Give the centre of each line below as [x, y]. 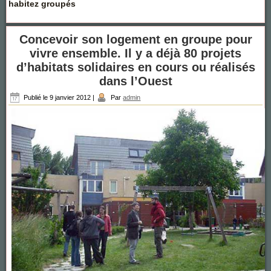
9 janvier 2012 [70, 98]
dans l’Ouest [135, 81]
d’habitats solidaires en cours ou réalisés [135, 67]
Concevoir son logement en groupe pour [135, 40]
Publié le [36, 98]
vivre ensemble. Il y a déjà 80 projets [135, 54]
